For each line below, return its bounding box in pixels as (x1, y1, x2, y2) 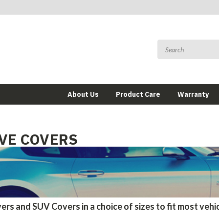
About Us (67, 90, 99, 99)
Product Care (116, 90, 160, 99)
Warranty (177, 90, 209, 99)
